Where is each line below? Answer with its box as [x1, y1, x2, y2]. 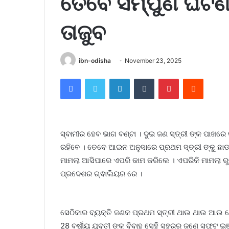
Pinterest [178, 74, 208, 83]
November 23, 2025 [125, 56, 181, 64]
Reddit [203, 74, 223, 83]
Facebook [80, 74, 111, 83]
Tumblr [154, 74, 175, 83]
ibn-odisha [79, 56, 111, 64]
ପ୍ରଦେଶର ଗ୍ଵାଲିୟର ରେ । [60, 169, 143, 179]
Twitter [105, 74, 127, 83]
